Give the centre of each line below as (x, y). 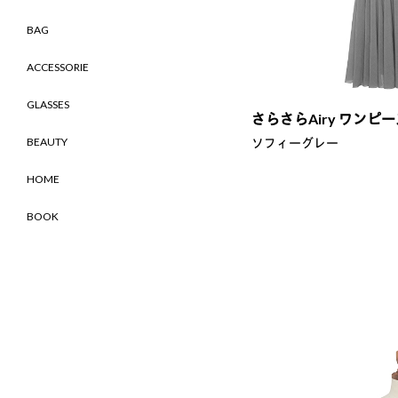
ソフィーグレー (295, 142)
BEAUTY (47, 142)
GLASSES (48, 104)
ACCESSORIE (58, 67)
